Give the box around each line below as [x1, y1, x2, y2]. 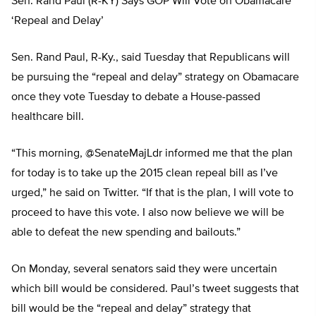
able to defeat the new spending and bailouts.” [11, 227, 241, 239]
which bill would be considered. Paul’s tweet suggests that [11, 284, 299, 296]
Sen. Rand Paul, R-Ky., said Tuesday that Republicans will [11, 52, 290, 64]
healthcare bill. [11, 111, 84, 123]
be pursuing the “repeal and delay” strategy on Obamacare [11, 72, 299, 84]
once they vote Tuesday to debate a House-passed [11, 92, 260, 104]
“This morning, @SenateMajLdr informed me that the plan [11, 148, 293, 160]
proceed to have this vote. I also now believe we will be [11, 207, 284, 219]
